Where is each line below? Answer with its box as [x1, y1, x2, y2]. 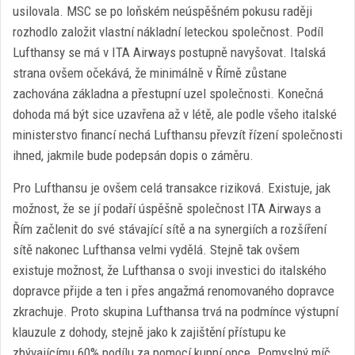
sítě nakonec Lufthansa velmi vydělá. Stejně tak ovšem [13, 242, 300, 258]
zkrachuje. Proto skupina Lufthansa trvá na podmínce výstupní [13, 303, 338, 319]
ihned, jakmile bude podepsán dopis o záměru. [13, 147, 254, 163]
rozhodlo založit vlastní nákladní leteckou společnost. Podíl [13, 24, 323, 40]
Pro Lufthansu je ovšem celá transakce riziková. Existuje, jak [13, 180, 330, 196]
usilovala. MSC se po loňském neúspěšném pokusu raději [13, 3, 312, 19]
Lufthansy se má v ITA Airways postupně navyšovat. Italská [13, 44, 326, 60]
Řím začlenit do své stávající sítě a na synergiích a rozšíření [13, 221, 326, 237]
